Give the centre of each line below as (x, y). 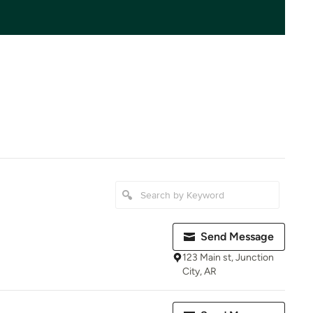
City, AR (199, 271)
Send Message (237, 236)
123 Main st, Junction (228, 257)
